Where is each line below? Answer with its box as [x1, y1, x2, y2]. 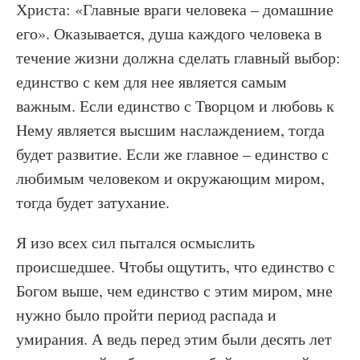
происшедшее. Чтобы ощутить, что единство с [16, 256, 335, 277]
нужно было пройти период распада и [16, 304, 276, 325]
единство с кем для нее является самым [16, 71, 287, 92]
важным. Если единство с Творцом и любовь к [16, 95, 334, 117]
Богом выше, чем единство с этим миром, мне [16, 280, 333, 301]
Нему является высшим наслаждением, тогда [16, 119, 325, 141]
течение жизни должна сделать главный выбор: [16, 47, 341, 68]
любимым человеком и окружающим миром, [16, 167, 325, 189]
